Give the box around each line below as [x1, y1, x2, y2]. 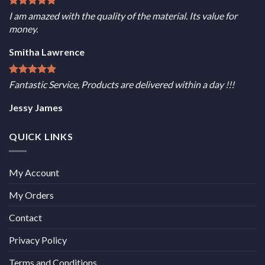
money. [9, 23, 38, 35]
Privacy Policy [9, 234, 67, 245]
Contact [9, 211, 42, 223]
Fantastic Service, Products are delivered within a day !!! [9, 79, 234, 91]
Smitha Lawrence [9, 46, 85, 58]
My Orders [9, 189, 54, 201]
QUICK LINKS [9, 131, 73, 143]
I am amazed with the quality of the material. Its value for [9, 10, 237, 22]
